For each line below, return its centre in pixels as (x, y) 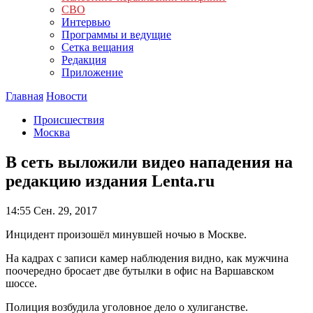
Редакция (84, 60)
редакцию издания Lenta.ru (110, 181)
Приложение (92, 72)
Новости (67, 96)
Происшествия (69, 120)
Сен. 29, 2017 (64, 210)
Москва (52, 132)
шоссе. (21, 283)
